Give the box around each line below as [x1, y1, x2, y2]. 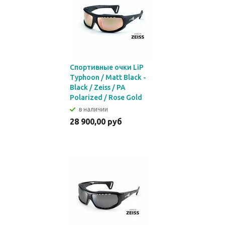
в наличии [79, 106, 108, 113]
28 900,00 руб [70, 117, 122, 126]
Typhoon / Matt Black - [70, 73, 146, 81]
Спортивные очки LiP [70, 63, 144, 71]
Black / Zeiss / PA [70, 83, 126, 91]
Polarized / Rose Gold [70, 93, 142, 101]
